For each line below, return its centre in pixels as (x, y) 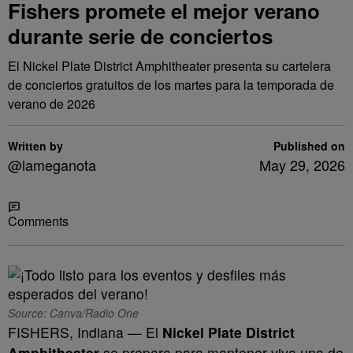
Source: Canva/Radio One (73, 313)
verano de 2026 (52, 104)
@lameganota (52, 165)
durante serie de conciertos (140, 36)
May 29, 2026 (302, 165)
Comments (38, 221)
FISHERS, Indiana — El (85, 332)
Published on (309, 146)
